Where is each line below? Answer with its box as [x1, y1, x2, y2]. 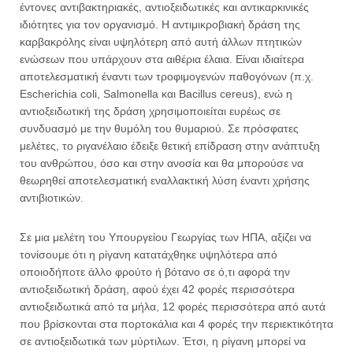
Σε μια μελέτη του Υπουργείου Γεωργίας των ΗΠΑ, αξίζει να [20, 231, 311, 244]
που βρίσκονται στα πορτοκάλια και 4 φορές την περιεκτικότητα [20, 318, 333, 331]
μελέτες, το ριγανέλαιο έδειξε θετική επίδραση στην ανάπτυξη [20, 139, 320, 153]
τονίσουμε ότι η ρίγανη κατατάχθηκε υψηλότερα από [20, 248, 277, 262]
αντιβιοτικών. [20, 191, 84, 205]
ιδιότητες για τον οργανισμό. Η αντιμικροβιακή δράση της [20, 18, 300, 32]
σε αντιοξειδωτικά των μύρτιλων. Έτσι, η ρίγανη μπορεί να [20, 335, 306, 348]
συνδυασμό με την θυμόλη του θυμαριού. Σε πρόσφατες [20, 122, 299, 136]
